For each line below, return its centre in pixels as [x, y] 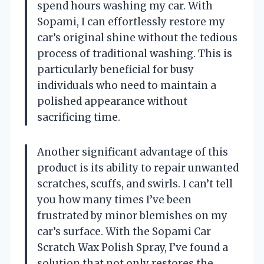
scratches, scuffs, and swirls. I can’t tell [135, 184]
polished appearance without [112, 101]
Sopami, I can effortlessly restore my [131, 22]
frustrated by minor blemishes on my [132, 215]
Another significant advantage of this [133, 152]
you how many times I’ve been [114, 199]
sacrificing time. [79, 117]
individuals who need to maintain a [127, 85]
